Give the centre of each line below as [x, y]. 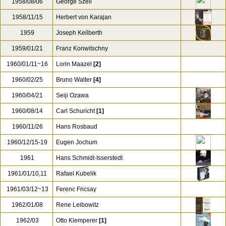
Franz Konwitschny [82, 48]
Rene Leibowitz [77, 205]
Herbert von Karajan [84, 17]
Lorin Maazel [74, 64]
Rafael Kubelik [76, 174]
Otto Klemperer [77, 220]
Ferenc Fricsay [76, 189]
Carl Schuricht [75, 111]
